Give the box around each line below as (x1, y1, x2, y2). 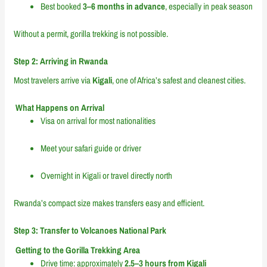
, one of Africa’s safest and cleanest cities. (112, 74, 246, 87)
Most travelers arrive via (14, 74, 93, 87)
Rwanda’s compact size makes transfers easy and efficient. (14, 197, 205, 210)
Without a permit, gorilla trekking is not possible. (14, 27, 169, 40)
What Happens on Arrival (14, 101, 105, 114)
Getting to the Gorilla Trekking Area (14, 243, 141, 256)
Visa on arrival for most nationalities (41, 114, 156, 128)
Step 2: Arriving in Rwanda (14, 54, 108, 67)
